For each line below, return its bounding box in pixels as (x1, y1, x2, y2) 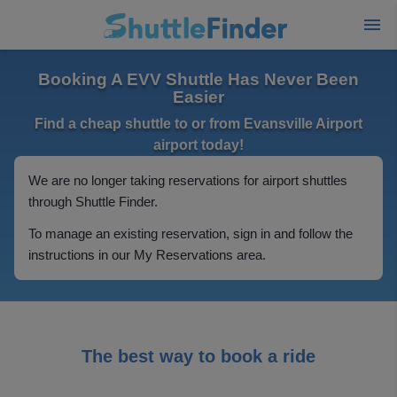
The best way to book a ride (82, 346, 315, 366)
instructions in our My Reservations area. (28, 247, 266, 262)
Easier (173, 88, 224, 106)
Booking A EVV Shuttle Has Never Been (38, 70, 359, 89)
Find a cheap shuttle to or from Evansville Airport (35, 116, 362, 131)
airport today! (153, 137, 244, 152)
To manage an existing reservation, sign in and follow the (28, 226, 353, 241)
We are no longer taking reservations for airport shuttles (28, 173, 347, 188)
